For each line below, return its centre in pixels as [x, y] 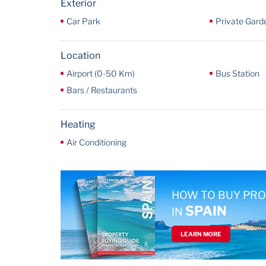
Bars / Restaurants [102, 90]
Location [80, 56]
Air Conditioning [96, 142]
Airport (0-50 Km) [101, 73]
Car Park [83, 21]
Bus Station [237, 73]
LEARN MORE [201, 234]
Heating [78, 124]
